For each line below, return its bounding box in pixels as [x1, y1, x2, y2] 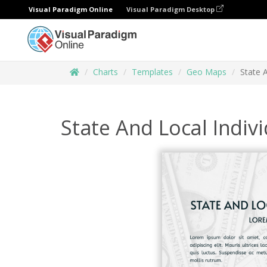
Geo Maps [187, 66, 226, 77]
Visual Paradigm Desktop [126, 5, 216, 14]
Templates [132, 66, 173, 77]
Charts [93, 66, 118, 77]
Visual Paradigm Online [29, 5, 113, 14]
